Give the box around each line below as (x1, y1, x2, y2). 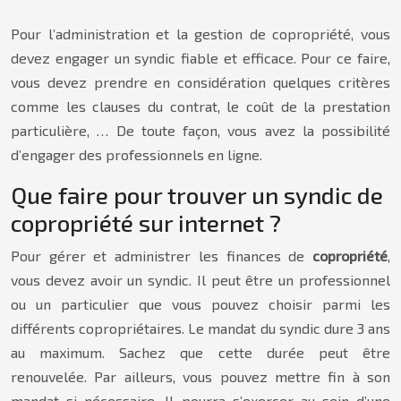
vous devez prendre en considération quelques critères (11, 73, 390, 90)
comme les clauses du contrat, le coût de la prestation (11, 98, 390, 115)
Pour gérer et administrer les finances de (11, 247, 312, 264)
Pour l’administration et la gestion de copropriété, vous (11, 25, 390, 42)
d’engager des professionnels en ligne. (11, 146, 262, 163)
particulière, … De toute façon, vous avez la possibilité (11, 122, 390, 139)
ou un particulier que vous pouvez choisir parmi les (11, 295, 390, 312)
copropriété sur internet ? (11, 209, 281, 236)
